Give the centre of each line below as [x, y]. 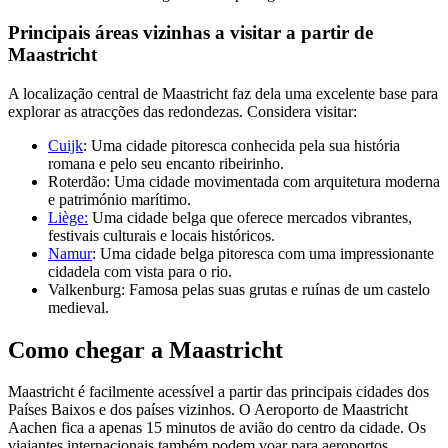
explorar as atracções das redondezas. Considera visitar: [182, 111]
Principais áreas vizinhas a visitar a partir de [190, 32]
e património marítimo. [119, 199]
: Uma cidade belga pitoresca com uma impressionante [263, 253]
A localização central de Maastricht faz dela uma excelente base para [223, 93]
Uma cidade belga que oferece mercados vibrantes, [250, 217]
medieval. [78, 307]
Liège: [68, 217]
